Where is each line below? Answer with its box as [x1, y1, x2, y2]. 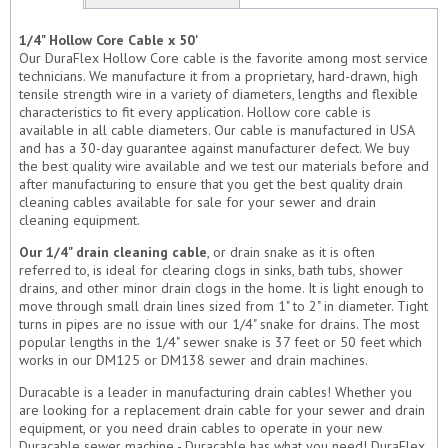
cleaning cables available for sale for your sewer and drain [19, 192, 376, 211]
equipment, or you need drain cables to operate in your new [19, 418, 382, 437]
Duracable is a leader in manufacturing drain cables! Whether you [19, 382, 412, 401]
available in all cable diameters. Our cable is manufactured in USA [19, 120, 414, 139]
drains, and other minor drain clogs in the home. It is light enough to [19, 278, 424, 297]
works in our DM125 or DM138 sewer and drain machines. [19, 350, 368, 369]
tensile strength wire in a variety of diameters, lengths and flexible [19, 84, 418, 103]
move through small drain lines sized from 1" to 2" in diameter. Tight [19, 296, 428, 315]
